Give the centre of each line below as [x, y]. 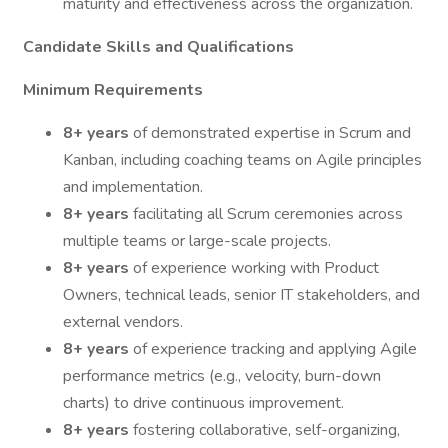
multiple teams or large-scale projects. [197, 241]
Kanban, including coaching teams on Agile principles [242, 160]
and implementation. [133, 187]
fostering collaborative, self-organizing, [266, 430]
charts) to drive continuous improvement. [203, 403]
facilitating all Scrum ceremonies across [268, 214]
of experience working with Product [256, 268]
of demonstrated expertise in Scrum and [272, 133]
